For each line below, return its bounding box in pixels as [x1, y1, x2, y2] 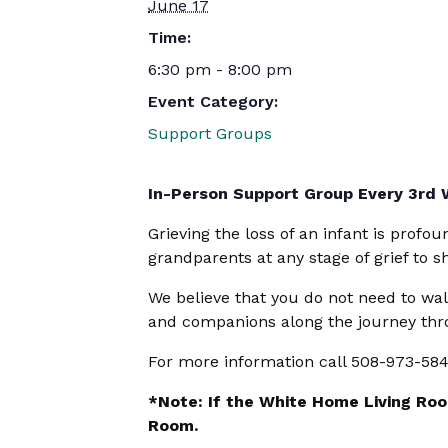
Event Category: [148, 92, 278, 111]
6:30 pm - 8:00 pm [148, 60, 292, 79]
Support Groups [148, 124, 272, 143]
